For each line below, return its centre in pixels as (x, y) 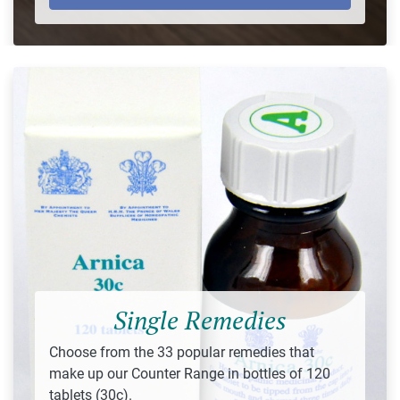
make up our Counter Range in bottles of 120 (190, 373)
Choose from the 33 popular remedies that (182, 352)
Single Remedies (200, 320)
